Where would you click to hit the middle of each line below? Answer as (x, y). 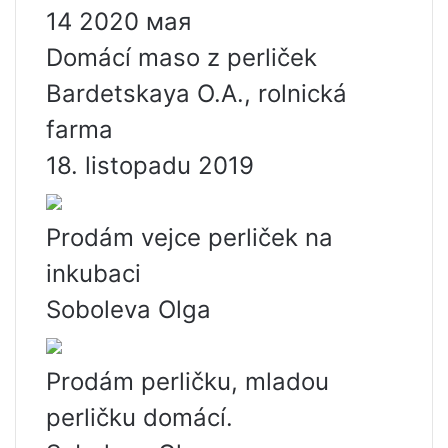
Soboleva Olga (128, 309)
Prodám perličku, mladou (187, 381)
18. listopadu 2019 (150, 165)
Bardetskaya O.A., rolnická (196, 93)
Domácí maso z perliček (181, 57)
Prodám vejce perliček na (189, 237)
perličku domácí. (139, 417)
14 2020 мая (118, 21)
